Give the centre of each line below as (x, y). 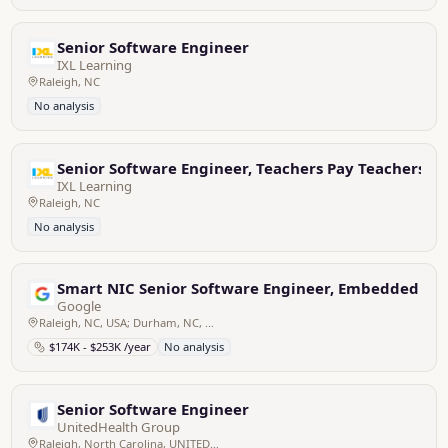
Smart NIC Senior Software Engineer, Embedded (238, 288)
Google (79, 306)
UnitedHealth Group (119, 426)
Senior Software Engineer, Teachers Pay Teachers (241, 167)
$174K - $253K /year (99, 347)
